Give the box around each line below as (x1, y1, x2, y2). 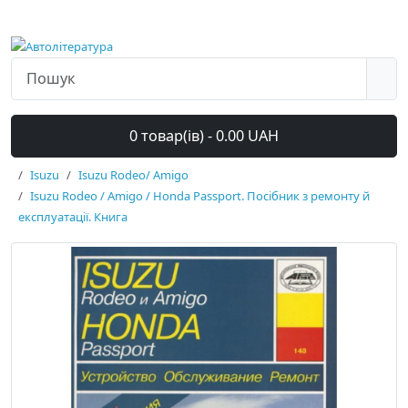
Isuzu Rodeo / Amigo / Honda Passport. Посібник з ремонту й (30, 188, 370, 205)
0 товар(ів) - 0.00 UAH (129, 126, 279, 147)
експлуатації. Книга (18, 209, 127, 226)
